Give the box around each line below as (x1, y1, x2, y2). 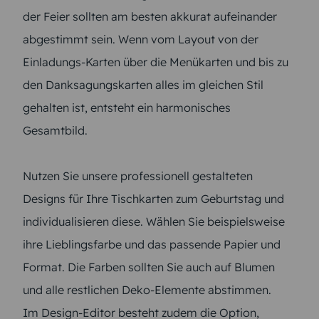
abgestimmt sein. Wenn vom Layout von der (23, 32, 258, 47)
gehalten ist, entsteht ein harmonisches (23, 100, 231, 115)
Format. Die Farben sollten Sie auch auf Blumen (23, 260, 275, 275)
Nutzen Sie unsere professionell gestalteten (23, 169, 253, 184)
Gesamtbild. (23, 123, 88, 138)
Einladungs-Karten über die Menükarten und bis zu (23, 55, 288, 70)
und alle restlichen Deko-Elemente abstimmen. (23, 283, 271, 298)
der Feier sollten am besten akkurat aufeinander (23, 9, 277, 24)
